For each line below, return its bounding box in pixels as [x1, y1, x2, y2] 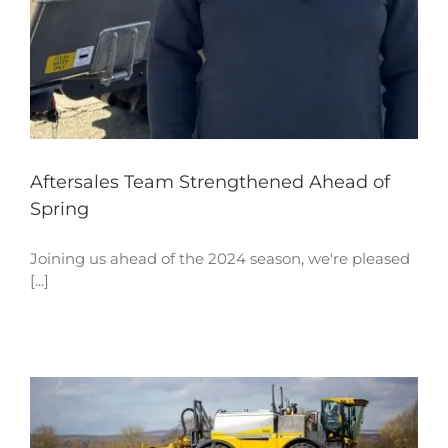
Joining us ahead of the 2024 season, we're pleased [30, 248, 410, 268]
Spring [30, 197, 89, 220]
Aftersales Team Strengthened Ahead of [30, 170, 390, 193]
